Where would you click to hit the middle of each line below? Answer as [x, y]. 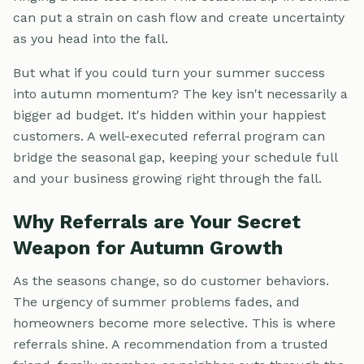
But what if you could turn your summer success [169, 72]
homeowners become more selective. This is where [174, 323]
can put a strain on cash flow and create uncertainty [179, 17]
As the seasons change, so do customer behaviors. [171, 280]
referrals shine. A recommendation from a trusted [171, 344]
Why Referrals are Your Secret [157, 221]
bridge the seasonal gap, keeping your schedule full [175, 157]
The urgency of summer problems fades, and [156, 301]
